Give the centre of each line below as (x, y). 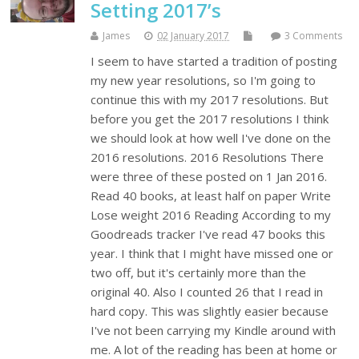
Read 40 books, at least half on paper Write (211, 196)
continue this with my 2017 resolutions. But (210, 100)
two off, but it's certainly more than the (199, 273)
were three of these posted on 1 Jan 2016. (209, 177)
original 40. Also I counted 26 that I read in (207, 292)
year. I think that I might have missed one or (212, 254)
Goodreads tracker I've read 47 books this (208, 234)
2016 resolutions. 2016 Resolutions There (208, 157)
